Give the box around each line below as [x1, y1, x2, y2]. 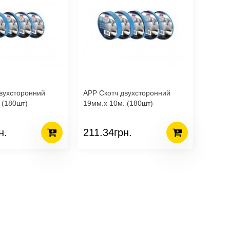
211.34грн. [83, 126, 132, 138]
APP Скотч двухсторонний [83, 89, 170, 97]
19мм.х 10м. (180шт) [83, 99, 153, 107]
